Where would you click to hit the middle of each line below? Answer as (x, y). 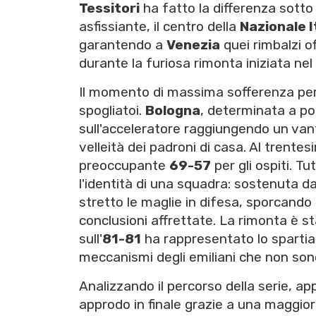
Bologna (173, 111)
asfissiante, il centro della (159, 27)
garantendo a (123, 45)
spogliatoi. (112, 111)
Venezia (193, 45)
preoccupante (124, 166)
